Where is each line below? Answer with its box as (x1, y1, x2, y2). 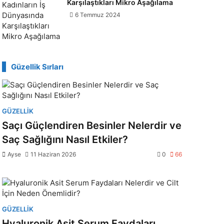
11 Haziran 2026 (30, 150, 76, 158)
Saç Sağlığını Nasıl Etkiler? (2, 133, 128, 145)
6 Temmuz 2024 (74, 11, 120, 18)
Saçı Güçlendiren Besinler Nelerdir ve (2, 119, 181, 131)
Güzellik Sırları (11, 62, 63, 71)
